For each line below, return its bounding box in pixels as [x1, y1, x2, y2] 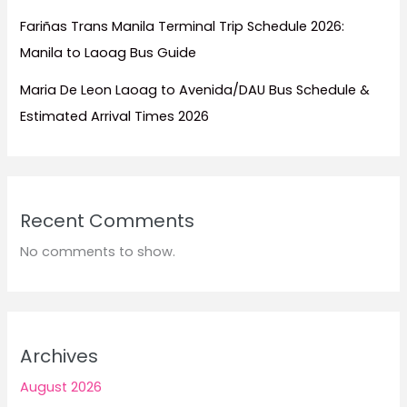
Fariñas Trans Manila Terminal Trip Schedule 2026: [20, 16, 345, 35]
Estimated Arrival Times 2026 [20, 106, 210, 125]
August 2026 [20, 378, 103, 397]
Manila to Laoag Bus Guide [20, 43, 197, 62]
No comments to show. [20, 242, 176, 261]
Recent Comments [20, 207, 195, 233]
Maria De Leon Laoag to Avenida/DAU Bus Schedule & [20, 80, 371, 99]
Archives [20, 343, 99, 370]
